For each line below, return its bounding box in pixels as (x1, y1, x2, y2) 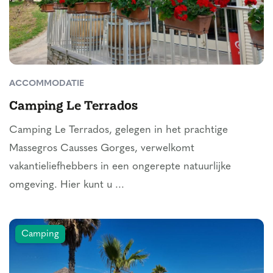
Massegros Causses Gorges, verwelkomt (9, 143, 194, 154)
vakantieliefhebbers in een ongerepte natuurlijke (9, 161, 231, 172)
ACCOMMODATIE (9, 79, 84, 88)
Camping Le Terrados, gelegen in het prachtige (9, 125, 228, 135)
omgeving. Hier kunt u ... (9, 180, 124, 190)
